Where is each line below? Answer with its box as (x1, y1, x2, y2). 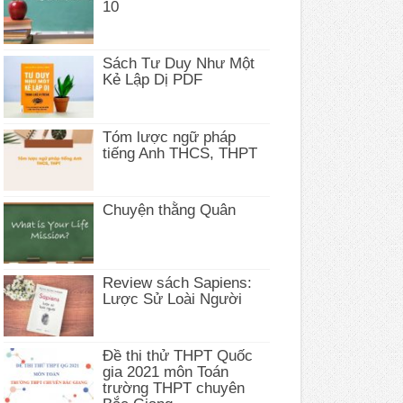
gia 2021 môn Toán (102, 363, 228, 381)
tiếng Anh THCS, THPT (102, 144, 257, 162)
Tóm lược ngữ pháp (102, 128, 236, 146)
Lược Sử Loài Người (102, 290, 242, 308)
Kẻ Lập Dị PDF (102, 71, 202, 89)
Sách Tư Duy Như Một (102, 55, 255, 73)
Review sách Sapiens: (102, 273, 252, 291)
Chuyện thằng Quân (102, 201, 236, 219)
